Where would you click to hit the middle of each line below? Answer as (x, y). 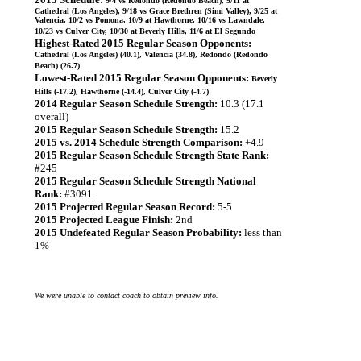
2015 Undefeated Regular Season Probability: (138, 232)
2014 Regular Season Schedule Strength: (126, 104)
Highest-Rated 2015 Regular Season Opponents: (143, 43)
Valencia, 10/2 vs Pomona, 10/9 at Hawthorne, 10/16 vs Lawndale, (150, 20)
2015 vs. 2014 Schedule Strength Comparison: (139, 142)
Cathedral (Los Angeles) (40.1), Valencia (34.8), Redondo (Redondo (151, 54)
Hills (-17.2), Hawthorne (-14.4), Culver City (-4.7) (122, 91)
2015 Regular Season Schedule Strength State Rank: (152, 155)
